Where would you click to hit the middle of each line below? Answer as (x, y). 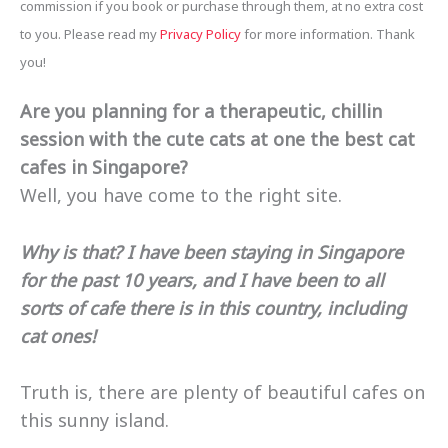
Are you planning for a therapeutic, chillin (201, 110)
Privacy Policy (200, 34)
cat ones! (58, 335)
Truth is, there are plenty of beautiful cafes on (222, 392)
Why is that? (71, 251)
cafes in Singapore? (104, 166)
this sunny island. (97, 420)
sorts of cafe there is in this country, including (213, 307)
